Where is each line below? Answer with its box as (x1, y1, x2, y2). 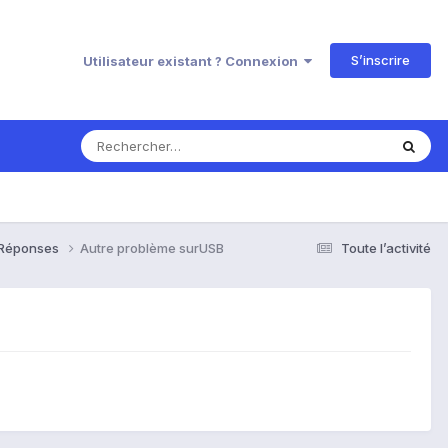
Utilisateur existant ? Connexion (83, 52, 304, 69)
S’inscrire (351, 51, 410, 68)
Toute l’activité (341, 239, 431, 256)
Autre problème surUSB (80, 239, 224, 256)
